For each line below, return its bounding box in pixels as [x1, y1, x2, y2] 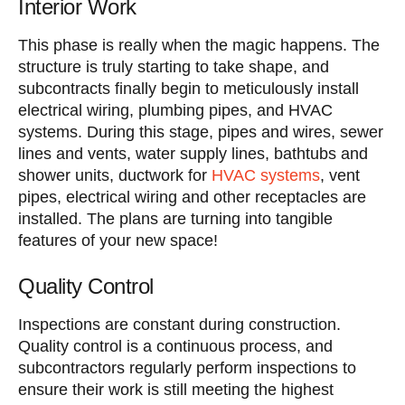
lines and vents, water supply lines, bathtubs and [18, 144, 368, 163]
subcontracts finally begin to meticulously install [18, 79, 359, 98]
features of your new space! [18, 231, 218, 250]
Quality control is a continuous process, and [18, 336, 333, 355]
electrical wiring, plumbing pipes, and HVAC [18, 100, 333, 119]
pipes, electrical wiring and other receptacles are [18, 187, 366, 206]
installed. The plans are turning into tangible [18, 209, 333, 228]
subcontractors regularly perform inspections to [18, 358, 356, 377]
